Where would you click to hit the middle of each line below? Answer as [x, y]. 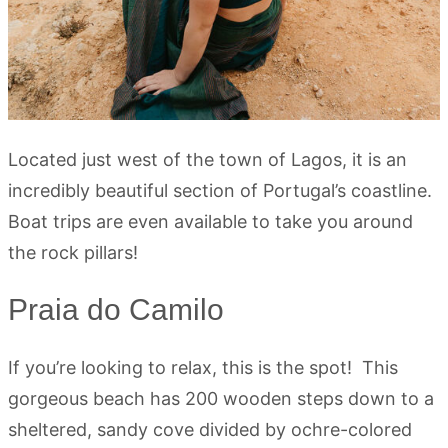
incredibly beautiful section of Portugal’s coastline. [220, 191]
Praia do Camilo [116, 310]
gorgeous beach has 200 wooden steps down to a [221, 399]
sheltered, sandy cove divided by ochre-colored [210, 430]
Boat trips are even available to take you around [210, 222]
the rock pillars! [73, 253]
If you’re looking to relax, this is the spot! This [203, 368]
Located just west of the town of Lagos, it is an [207, 160]
